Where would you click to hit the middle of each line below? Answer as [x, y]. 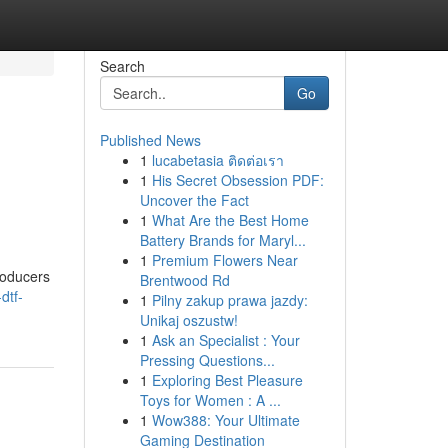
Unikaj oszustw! [188, 320]
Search [122, 66]
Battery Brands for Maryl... [222, 240]
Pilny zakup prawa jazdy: [229, 300]
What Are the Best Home [230, 220]
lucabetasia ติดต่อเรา [217, 160]
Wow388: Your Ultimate [225, 420]
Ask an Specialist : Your [225, 340]
